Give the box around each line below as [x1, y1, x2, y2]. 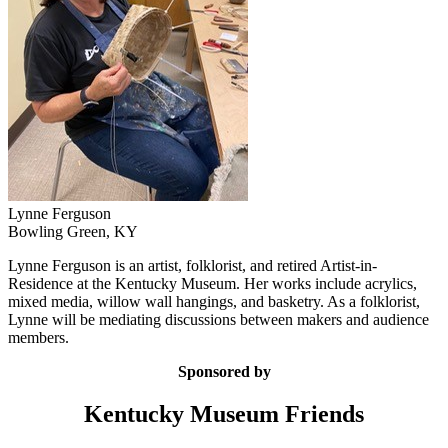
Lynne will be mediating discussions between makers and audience [8, 311, 429, 329]
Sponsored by [177, 363, 271, 381]
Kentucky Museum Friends [84, 401, 364, 427]
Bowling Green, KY [8, 223, 138, 241]
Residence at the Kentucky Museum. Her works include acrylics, [8, 275, 417, 293]
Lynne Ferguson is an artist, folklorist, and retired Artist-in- [8, 257, 377, 275]
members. [8, 329, 69, 347]
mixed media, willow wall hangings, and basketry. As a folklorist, [8, 293, 420, 311]
